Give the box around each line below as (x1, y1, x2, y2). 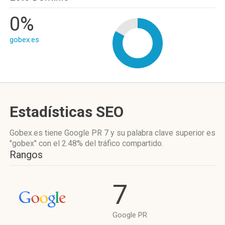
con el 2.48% (39, 139, 83, 148)
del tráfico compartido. (83, 139, 163, 148)
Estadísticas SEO (10, 103, 124, 121)
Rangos (10, 149, 43, 161)
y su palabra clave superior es (108, 128, 215, 138)
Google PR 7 (64, 128, 108, 138)
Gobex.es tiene (10, 128, 64, 138)
